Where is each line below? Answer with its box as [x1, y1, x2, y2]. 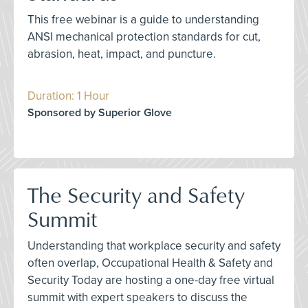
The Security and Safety [27, 179, 245, 210]
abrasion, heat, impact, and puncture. [27, 47, 216, 61]
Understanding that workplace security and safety [27, 239, 280, 253]
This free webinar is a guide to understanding [27, 12, 259, 27]
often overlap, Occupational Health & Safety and [27, 256, 273, 270]
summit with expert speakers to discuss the [27, 290, 247, 305]
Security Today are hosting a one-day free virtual [27, 273, 274, 287]
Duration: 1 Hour [27, 89, 109, 103]
